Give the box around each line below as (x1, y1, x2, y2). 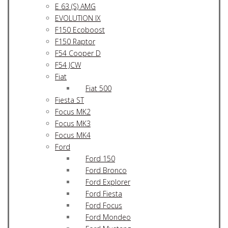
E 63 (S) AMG (55, 1, 96, 11)
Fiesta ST (55, 95, 84, 105)
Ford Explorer (85, 177, 130, 187)
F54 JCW (55, 60, 81, 70)
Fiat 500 (85, 83, 111, 93)
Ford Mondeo (85, 212, 131, 222)
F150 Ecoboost (55, 24, 105, 35)
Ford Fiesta (85, 188, 122, 198)
